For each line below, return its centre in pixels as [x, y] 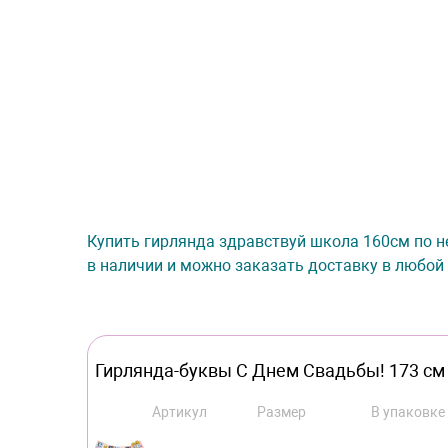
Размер [281, 412]
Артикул [180, 412]
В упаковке [407, 412]
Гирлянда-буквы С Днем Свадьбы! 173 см [270, 370]
